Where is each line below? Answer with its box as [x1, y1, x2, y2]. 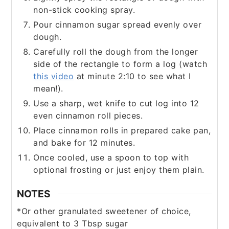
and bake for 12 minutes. [33, 138, 135, 148]
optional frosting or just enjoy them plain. [33, 165, 204, 175]
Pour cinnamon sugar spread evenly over [33, 19, 202, 30]
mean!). [33, 83, 63, 94]
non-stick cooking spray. [33, 5, 135, 15]
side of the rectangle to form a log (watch [33, 59, 208, 70]
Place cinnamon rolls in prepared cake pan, [33, 125, 211, 136]
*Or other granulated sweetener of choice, [17, 205, 191, 216]
